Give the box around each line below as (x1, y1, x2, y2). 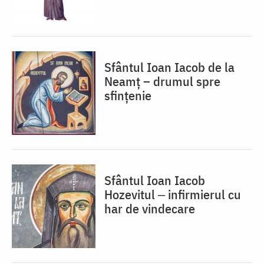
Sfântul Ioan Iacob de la (104, 58, 235, 75)
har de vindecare (104, 199, 195, 217)
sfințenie (104, 86, 151, 104)
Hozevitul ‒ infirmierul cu (104, 185, 241, 203)
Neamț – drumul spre (104, 72, 220, 90)
